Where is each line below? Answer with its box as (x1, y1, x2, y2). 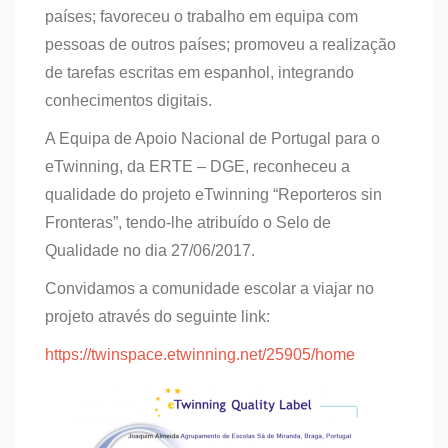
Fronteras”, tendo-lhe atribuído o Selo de (45, 213, 331, 231)
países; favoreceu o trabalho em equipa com (45, 7, 358, 25)
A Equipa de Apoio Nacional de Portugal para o (45, 129, 380, 147)
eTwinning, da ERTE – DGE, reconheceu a (45, 157, 350, 175)
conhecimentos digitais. (45, 91, 212, 109)
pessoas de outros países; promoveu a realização (45, 35, 396, 53)
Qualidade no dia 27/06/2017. (45, 241, 255, 259)
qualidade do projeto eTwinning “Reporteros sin (45, 185, 382, 203)
